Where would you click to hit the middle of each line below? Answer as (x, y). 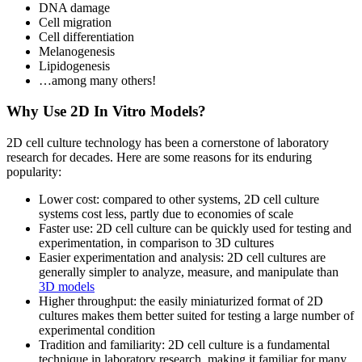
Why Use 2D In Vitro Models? (106, 112)
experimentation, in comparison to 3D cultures (156, 243)
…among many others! (97, 80)
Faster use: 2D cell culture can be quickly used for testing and (195, 229)
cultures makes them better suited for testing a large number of (196, 316)
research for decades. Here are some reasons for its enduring (159, 158)
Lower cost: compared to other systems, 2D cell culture (179, 200)
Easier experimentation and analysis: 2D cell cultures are (182, 258)
